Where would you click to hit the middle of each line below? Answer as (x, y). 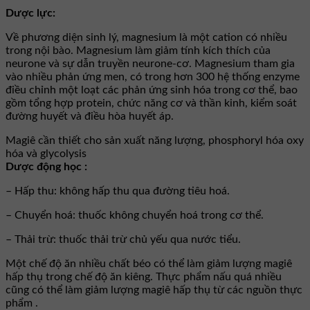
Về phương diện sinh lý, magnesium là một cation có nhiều (146, 37)
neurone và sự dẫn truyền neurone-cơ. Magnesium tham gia (150, 63)
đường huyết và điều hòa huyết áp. (90, 116)
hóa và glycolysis (46, 153)
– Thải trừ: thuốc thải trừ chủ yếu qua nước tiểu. (123, 239)
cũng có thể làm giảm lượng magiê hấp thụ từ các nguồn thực (154, 290)
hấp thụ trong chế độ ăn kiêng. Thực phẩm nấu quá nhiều (144, 276)
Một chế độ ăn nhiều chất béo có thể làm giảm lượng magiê (149, 263)
